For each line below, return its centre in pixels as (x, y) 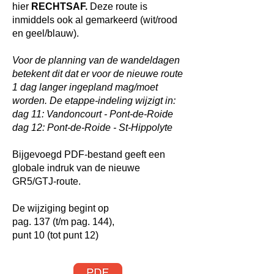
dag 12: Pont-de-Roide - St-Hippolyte (92, 128)
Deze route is (119, 6)
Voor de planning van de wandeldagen (96, 60)
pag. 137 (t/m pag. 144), (63, 222)
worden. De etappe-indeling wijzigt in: (94, 101)
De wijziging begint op (61, 208)
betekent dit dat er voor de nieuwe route (98, 74)
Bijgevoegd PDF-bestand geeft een (89, 154)
